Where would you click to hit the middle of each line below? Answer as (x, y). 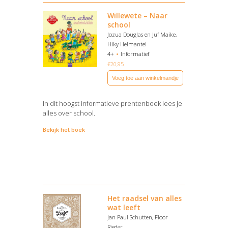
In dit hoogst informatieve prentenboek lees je (112, 103)
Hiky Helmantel (127, 44)
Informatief (135, 54)
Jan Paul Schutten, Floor (138, 217)
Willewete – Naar (137, 16)
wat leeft (124, 207)
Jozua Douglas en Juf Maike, (142, 34)
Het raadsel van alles (145, 198)
